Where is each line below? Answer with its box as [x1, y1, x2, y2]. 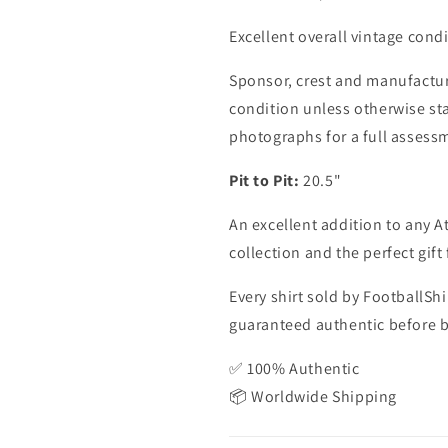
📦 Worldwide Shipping [229, 386, 397, 407]
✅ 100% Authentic [229, 358, 360, 379]
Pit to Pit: [229, 170, 300, 191]
